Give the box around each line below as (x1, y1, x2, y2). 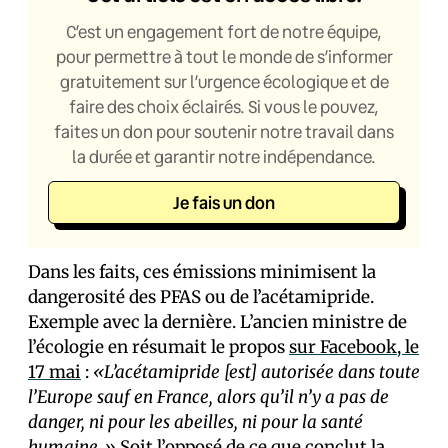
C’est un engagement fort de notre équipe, (66, 20, 382, 44)
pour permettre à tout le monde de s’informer (55, 45, 393, 69)
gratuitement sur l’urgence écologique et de (59, 70, 389, 94)
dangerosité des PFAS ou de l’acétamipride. (28, 286, 374, 309)
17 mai (28, 361, 81, 384)
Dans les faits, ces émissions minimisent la (28, 261, 376, 284)
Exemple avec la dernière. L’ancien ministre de (28, 311, 407, 334)
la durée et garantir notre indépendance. (72, 145, 376, 169)
